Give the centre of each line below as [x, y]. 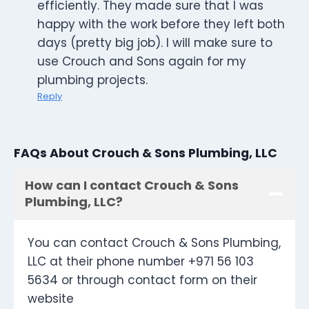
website [51, 299]
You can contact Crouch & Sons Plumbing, [154, 243]
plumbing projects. [92, 80]
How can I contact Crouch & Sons [132, 186]
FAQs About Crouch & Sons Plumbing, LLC [146, 153]
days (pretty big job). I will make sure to [155, 43]
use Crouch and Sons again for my [142, 62]
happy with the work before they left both [161, 24]
